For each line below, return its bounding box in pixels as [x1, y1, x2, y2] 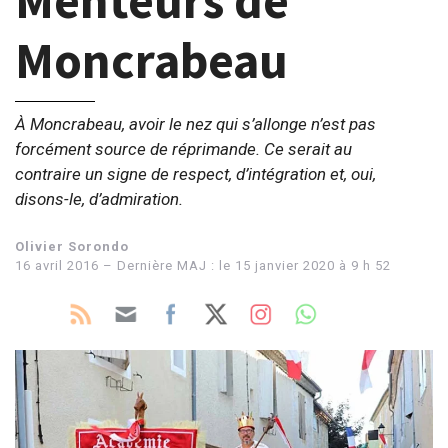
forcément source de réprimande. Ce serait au [15, 138, 352, 159]
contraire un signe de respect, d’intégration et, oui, [15, 163, 376, 184]
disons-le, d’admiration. [15, 188, 183, 209]
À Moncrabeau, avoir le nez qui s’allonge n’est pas [15, 113, 376, 134]
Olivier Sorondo [15, 239, 129, 254]
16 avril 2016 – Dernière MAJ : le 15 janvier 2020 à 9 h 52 [15, 258, 391, 273]
